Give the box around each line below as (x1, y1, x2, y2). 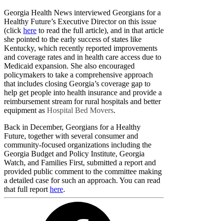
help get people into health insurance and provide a (4, 88, 162, 97)
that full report (4, 184, 50, 193)
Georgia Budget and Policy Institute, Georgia (4, 149, 145, 158)
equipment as (4, 106, 47, 114)
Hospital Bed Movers (47, 106, 113, 114)
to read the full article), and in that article (37, 26, 164, 35)
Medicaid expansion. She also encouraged (4, 61, 135, 70)
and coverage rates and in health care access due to (4, 52, 161, 61)
